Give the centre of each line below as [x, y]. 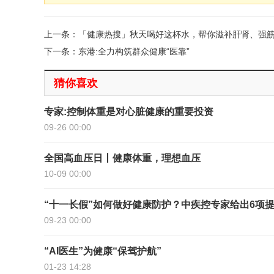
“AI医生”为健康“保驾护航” [103, 251]
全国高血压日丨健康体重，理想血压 [122, 158]
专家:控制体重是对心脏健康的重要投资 [129, 112]
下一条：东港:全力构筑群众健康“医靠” [117, 51]
